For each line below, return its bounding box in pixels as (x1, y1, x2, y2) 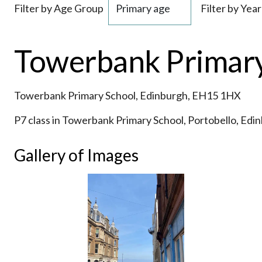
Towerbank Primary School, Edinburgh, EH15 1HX (14, 89, 241, 102)
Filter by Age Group (14, 2, 104, 15)
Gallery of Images (14, 145, 139, 165)
